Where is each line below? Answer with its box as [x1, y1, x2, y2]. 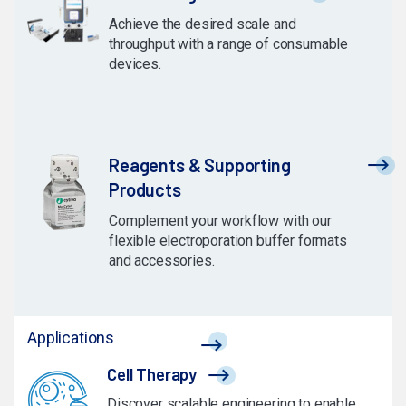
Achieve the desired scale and [109, 14, 296, 33]
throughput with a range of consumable [109, 34, 349, 53]
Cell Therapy [107, 362, 198, 384]
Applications [27, 327, 115, 347]
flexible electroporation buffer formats [109, 231, 347, 249]
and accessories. [109, 251, 215, 269]
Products [109, 178, 181, 200]
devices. [109, 54, 161, 72]
